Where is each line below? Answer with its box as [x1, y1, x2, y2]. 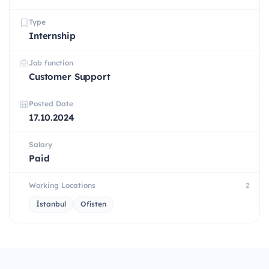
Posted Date [29, 99, 73, 109]
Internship [29, 30, 76, 42]
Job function [29, 58, 73, 68]
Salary [29, 140, 52, 150]
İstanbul [36, 199, 66, 209]
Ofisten [80, 199, 106, 209]
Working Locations [29, 181, 95, 190]
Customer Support [29, 71, 110, 83]
